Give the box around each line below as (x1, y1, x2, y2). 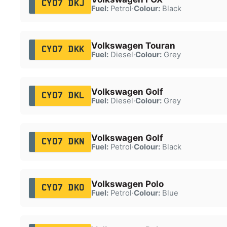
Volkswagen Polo (91, 178, 164, 189)
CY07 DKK (41, 45, 85, 54)
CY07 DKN (41, 137, 85, 146)
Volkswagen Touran (91, 40, 175, 51)
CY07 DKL (41, 91, 85, 100)
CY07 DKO (41, 183, 85, 192)
